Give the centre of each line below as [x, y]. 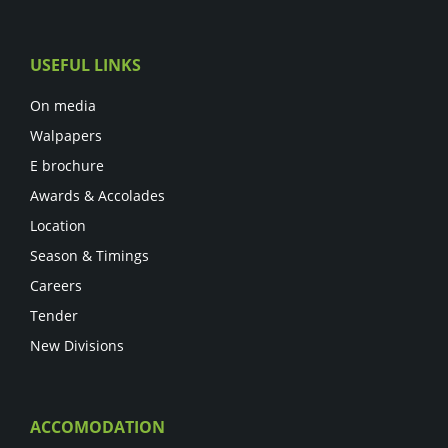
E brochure [67, 165]
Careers [56, 285]
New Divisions [77, 345]
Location [58, 225]
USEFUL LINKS [85, 64]
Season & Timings [89, 255]
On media [63, 105]
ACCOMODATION [97, 426]
